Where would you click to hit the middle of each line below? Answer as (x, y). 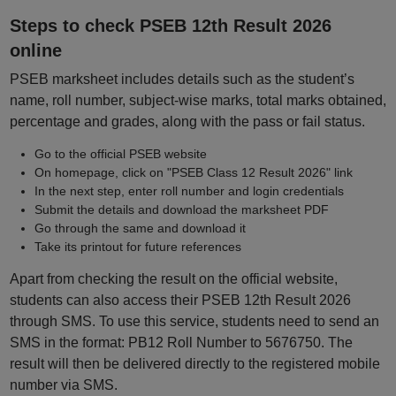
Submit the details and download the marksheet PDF (181, 209)
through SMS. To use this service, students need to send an (194, 321)
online (35, 50)
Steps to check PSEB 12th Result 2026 (170, 26)
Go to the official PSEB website (120, 154)
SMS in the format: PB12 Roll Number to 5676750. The (181, 343)
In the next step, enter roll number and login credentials (189, 191)
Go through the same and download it (140, 228)
